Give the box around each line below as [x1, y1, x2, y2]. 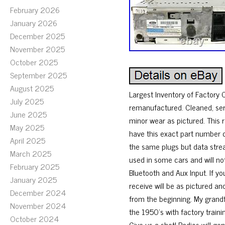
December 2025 [10, 29, 65, 42]
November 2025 [10, 42, 65, 55]
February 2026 [10, 3, 60, 16]
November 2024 [10, 199, 66, 212]
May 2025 [10, 121, 44, 134]
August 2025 [10, 81, 54, 94]
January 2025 [10, 173, 57, 186]
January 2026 [10, 16, 57, 29]
